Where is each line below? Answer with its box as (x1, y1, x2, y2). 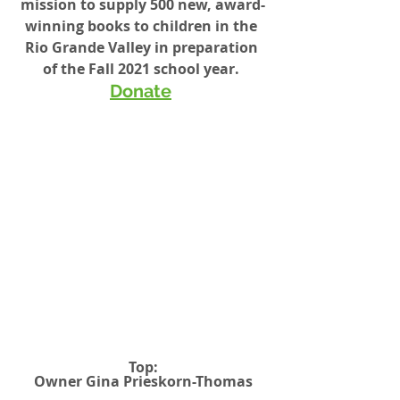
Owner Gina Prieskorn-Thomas (33, 371, 253, 392)
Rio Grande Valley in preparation (24, 37, 262, 58)
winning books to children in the (25, 16, 261, 37)
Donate (110, 80, 171, 103)
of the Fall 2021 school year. (43, 59, 243, 79)
